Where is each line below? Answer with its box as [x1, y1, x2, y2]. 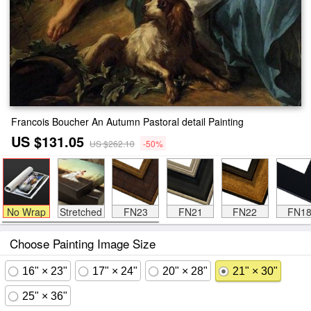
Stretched [60, 205, 102, 219]
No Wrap [6, 205, 46, 219]
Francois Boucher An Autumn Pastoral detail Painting [11, 115, 244, 128]
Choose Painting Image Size [10, 235, 155, 252]
